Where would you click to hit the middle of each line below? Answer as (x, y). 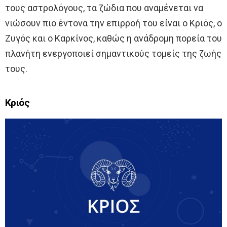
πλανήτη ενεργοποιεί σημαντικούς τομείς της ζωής (113, 54)
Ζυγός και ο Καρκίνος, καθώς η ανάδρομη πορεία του (113, 39)
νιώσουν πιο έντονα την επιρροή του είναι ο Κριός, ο (113, 23)
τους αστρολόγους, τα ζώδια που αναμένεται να (104, 8)
